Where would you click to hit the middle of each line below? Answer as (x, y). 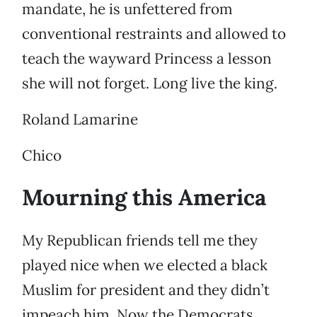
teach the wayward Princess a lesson (147, 59)
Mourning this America (144, 198)
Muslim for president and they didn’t (146, 290)
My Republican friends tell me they (140, 241)
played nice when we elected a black (145, 265)
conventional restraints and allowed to (154, 34)
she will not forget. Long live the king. (150, 83)
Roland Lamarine (80, 120)
